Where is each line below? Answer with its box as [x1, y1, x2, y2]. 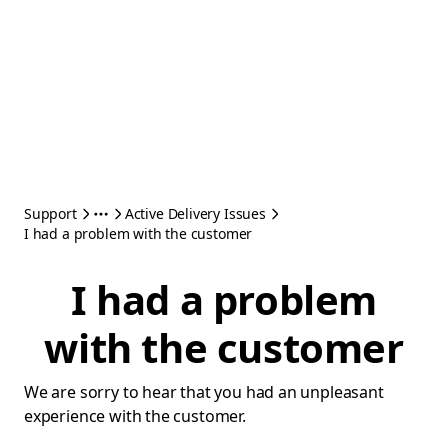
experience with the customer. [24, 405, 246, 427]
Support [24, 204, 77, 223]
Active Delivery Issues [124, 204, 266, 223]
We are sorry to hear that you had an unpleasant [24, 381, 384, 403]
